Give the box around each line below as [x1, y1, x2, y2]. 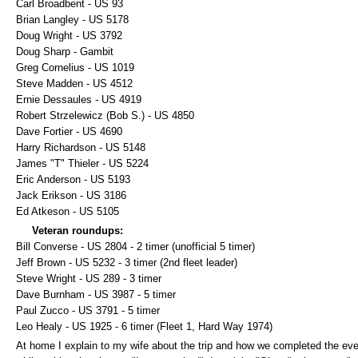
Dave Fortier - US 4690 [16, 125, 122, 137]
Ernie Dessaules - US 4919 [16, 93, 141, 105]
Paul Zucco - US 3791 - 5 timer [16, 304, 160, 316]
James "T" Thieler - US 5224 [16, 157, 149, 169]
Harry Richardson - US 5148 [16, 141, 145, 153]
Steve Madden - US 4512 [16, 78, 133, 89]
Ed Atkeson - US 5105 [16, 205, 119, 217]
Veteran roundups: [16, 225, 123, 237]
